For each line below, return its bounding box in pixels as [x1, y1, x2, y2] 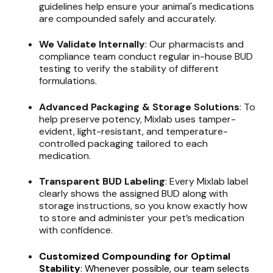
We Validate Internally [39, 38, 145, 51]
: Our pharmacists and [145, 38, 244, 51]
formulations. [39, 74, 97, 88]
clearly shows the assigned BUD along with [39, 187, 228, 200]
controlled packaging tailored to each [39, 136, 208, 150]
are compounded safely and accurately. [39, 12, 216, 25]
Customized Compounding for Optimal [39, 249, 230, 263]
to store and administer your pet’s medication [39, 211, 244, 225]
